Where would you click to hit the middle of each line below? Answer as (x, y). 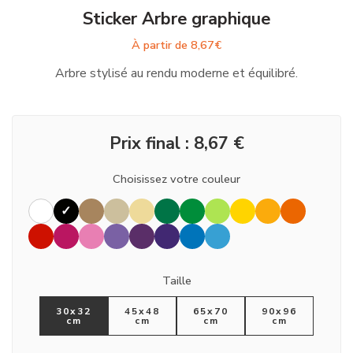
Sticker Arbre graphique (176, 19)
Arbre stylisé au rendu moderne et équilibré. (176, 73)
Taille (176, 281)
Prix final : (151, 143)
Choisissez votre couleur (176, 179)
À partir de (161, 45)
